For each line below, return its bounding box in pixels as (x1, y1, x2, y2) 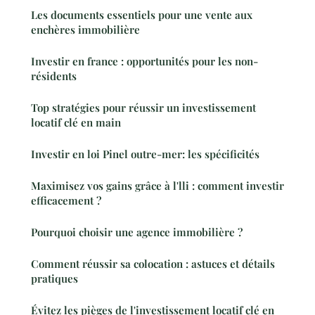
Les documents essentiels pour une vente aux (31, 7, 252, 22)
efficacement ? (31, 193, 101, 207)
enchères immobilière (31, 22, 140, 37)
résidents (31, 68, 77, 83)
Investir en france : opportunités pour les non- (31, 53, 258, 68)
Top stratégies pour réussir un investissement (31, 100, 256, 115)
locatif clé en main (31, 115, 121, 129)
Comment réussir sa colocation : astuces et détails (31, 256, 275, 271)
